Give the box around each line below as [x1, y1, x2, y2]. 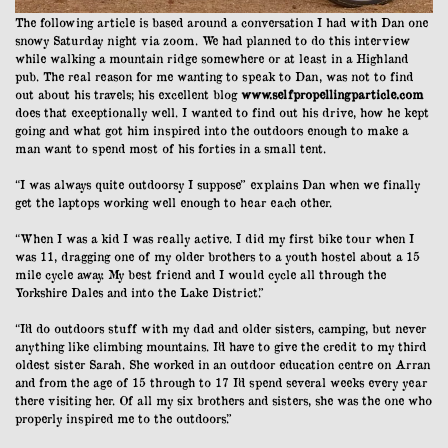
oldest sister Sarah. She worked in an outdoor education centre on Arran [15, 357, 430, 372]
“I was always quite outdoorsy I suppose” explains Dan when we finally [15, 177, 420, 192]
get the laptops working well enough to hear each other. [15, 195, 332, 210]
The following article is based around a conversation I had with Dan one [15, 15, 428, 30]
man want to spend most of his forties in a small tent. [15, 141, 326, 156]
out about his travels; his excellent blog [15, 87, 241, 102]
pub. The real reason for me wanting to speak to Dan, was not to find [15, 69, 413, 84]
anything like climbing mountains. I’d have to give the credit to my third [15, 339, 426, 354]
